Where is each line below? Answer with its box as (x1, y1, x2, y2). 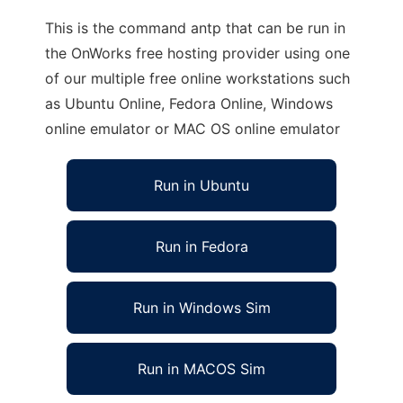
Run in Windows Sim (132, 299, 271, 317)
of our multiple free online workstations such (45, 69, 350, 87)
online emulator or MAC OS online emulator (45, 120, 340, 138)
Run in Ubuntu (154, 176, 249, 194)
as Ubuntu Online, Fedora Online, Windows (45, 94, 333, 112)
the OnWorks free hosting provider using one (45, 44, 350, 62)
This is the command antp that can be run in (45, 19, 345, 37)
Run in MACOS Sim (138, 360, 265, 378)
